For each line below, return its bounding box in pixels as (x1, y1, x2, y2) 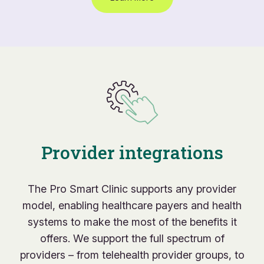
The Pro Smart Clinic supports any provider (28, 183, 236, 196)
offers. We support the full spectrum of (39, 232, 225, 245)
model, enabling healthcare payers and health (22, 199, 242, 212)
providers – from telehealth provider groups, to (19, 249, 245, 262)
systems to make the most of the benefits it (27, 216, 237, 229)
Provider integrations (41, 141, 223, 164)
